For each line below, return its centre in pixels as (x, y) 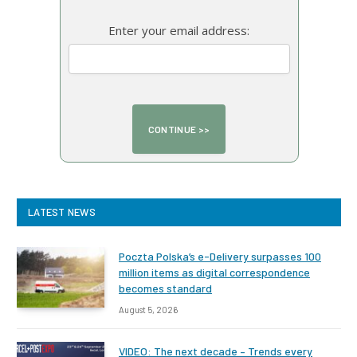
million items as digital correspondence (214, 273)
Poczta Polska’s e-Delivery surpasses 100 (220, 257)
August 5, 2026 (148, 310)
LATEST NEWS (62, 212)
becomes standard (165, 288)
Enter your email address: (179, 31)
